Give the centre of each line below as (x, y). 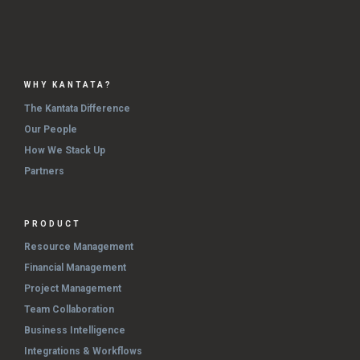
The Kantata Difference (77, 108)
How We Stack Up (65, 150)
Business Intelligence (75, 331)
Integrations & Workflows (83, 352)
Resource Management (79, 247)
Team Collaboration (69, 310)
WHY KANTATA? (68, 85)
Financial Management (75, 268)
